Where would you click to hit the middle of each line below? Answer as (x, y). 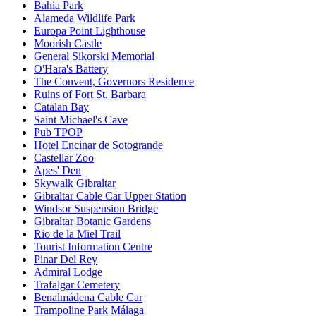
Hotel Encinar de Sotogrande (98, 145)
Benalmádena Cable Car (88, 298)
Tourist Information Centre (93, 247)
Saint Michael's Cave (81, 120)
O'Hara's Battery (71, 69)
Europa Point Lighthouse (90, 31)
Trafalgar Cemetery (77, 285)
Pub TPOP (58, 133)
